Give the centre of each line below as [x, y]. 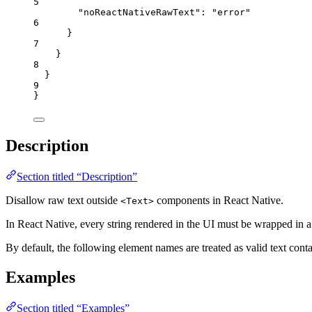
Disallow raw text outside [63, 201]
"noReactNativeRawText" [139, 13]
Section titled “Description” [77, 177]
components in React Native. [219, 201]
